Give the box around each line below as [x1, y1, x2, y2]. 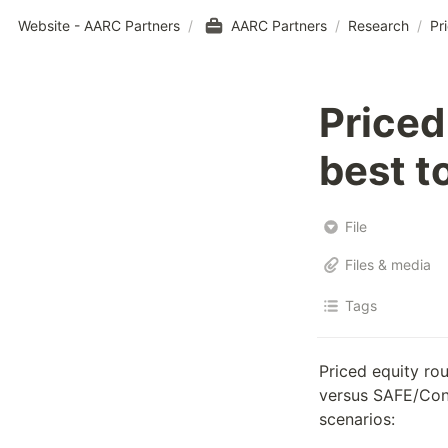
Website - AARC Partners [18, 16, 180, 34]
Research [348, 16, 409, 34]
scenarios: [319, 409, 395, 429]
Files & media [345, 256, 431, 273]
